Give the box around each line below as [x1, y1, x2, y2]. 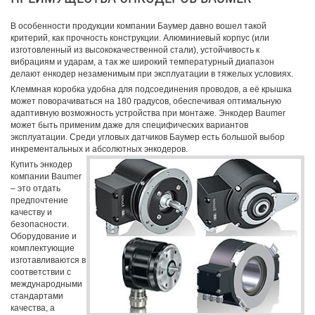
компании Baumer [11, 171, 82, 181]
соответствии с [11, 266, 71, 277]
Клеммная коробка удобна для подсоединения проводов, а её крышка [11, 84, 292, 94]
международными [11, 278, 82, 289]
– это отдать [11, 183, 60, 193]
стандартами [11, 290, 63, 301]
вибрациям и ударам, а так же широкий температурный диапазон [11, 56, 274, 67]
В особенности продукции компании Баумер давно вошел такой [11, 20, 266, 31]
